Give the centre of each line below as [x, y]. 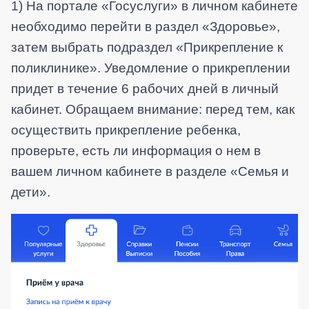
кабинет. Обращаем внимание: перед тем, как [153, 110]
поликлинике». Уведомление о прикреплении [151, 68]
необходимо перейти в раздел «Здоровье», [146, 27]
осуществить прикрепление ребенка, [126, 130]
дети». [31, 192]
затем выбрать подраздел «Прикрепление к [147, 48]
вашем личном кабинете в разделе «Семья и [150, 172]
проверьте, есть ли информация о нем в [136, 151]
